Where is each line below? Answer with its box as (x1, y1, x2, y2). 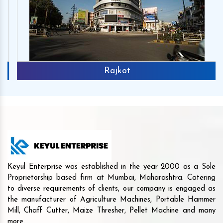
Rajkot (98, 66, 125, 76)
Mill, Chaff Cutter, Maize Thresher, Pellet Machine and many (7, 207, 216, 215)
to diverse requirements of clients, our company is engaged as (7, 185, 216, 193)
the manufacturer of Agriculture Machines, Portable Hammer (7, 196, 216, 204)
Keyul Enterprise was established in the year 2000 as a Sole (7, 163, 216, 171)
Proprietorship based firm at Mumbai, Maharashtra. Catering (7, 174, 216, 182)
